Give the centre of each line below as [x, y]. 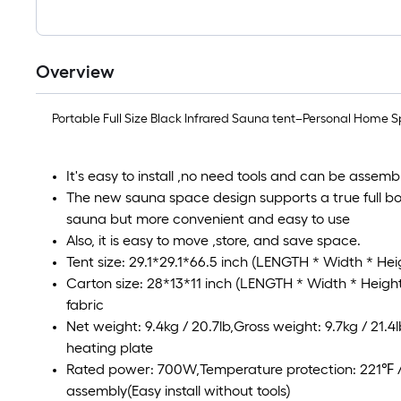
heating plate [110, 348]
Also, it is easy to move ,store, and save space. [213, 240]
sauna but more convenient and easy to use [208, 219]
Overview [75, 72]
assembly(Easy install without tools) [179, 391]
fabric [85, 305]
